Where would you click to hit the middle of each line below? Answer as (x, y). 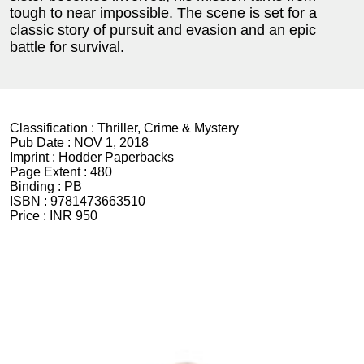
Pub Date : (42, 142)
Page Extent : (50, 171)
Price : (30, 215)
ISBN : (30, 201)
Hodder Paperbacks (116, 157)
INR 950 (74, 215)
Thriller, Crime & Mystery (168, 128)
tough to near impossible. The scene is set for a (163, 13)
